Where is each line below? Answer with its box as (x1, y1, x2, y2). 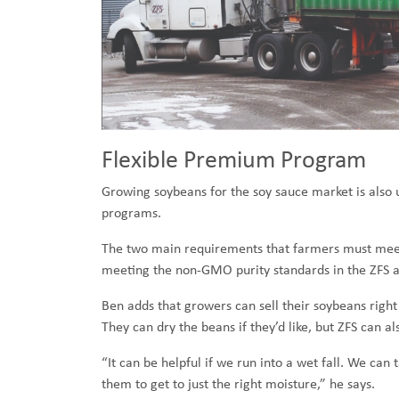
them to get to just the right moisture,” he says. (102, 374, 375, 393)
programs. (102, 203, 165, 222)
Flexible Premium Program (102, 142, 366, 175)
